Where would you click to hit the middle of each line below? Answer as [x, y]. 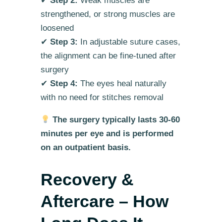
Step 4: [64, 83]
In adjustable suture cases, [129, 42]
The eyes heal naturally [122, 83]
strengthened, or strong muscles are [108, 14]
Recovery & [87, 180]
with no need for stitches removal [102, 97]
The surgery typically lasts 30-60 [116, 119]
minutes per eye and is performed [107, 133]
